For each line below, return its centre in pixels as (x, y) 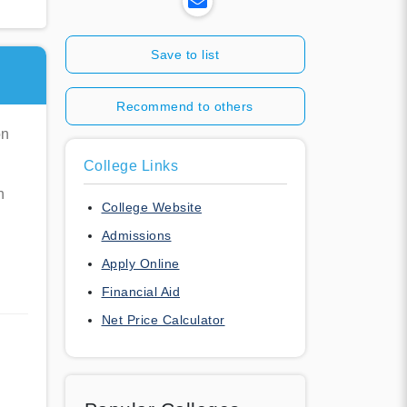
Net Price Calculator (163, 319)
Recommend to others (185, 106)
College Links (130, 165)
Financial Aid (140, 291)
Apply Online (140, 263)
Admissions (136, 235)
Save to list (185, 54)
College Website (151, 207)
